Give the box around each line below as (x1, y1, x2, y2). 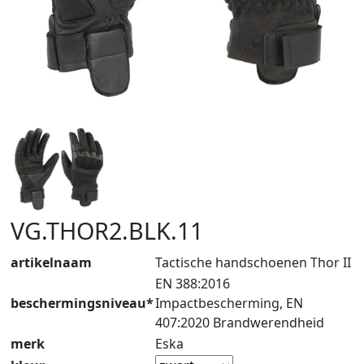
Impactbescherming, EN (155, 294, 303, 312)
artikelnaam (11, 253, 92, 271)
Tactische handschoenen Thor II (155, 253, 351, 271)
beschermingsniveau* (11, 294, 154, 312)
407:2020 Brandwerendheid (155, 314, 324, 331)
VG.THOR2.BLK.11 (11, 214, 203, 246)
